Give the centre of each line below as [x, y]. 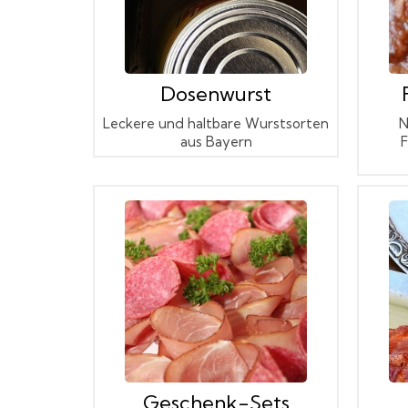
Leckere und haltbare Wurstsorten [216, 123]
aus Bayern [216, 141]
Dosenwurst [216, 93]
